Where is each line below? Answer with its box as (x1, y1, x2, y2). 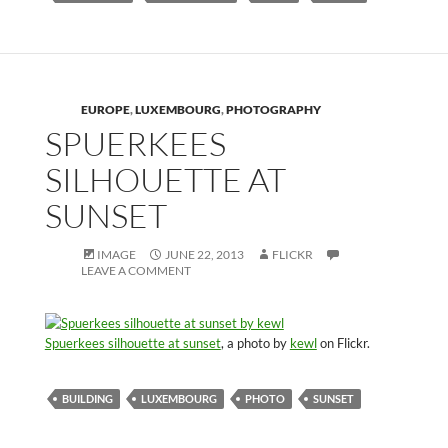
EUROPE (80, 101, 130, 117)
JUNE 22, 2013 (164, 246, 244, 262)
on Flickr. (316, 334, 370, 351)
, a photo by (220, 334, 290, 351)
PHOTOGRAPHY (225, 101, 321, 117)
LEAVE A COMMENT (80, 262, 191, 278)
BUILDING (61, 391, 113, 405)
